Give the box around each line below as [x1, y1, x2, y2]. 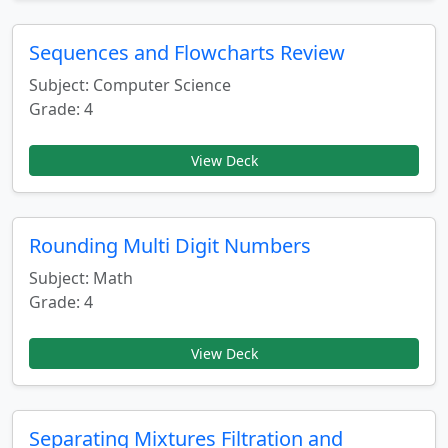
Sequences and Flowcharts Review [29, 39, 345, 66]
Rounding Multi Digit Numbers [29, 232, 311, 259]
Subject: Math [29, 267, 133, 289]
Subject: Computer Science [29, 74, 231, 96]
